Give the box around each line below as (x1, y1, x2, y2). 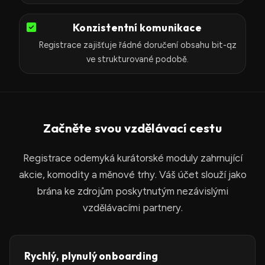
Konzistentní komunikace (73, 21, 202, 34)
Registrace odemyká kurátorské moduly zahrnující (22, 152, 243, 164)
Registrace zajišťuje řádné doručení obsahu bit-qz (38, 40, 237, 50)
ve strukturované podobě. (86, 54, 189, 64)
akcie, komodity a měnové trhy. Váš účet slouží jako (18, 169, 247, 180)
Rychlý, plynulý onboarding (24, 249, 159, 263)
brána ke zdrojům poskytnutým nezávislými (37, 185, 228, 197)
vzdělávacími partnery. (82, 202, 183, 214)
